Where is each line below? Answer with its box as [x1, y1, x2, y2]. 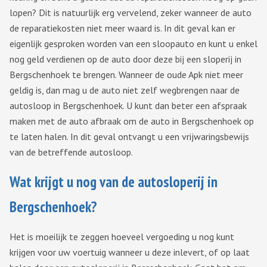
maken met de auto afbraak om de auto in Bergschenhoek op [10, 115, 254, 128]
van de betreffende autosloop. [10, 146, 133, 159]
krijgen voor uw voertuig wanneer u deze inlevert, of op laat [10, 246, 250, 259]
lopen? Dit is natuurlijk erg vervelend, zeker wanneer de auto [10, 7, 252, 19]
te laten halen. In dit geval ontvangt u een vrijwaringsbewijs [10, 131, 249, 143]
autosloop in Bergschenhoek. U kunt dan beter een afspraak [10, 100, 247, 112]
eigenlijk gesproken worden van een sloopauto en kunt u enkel [10, 38, 257, 50]
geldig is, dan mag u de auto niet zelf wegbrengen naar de [10, 84, 240, 97]
